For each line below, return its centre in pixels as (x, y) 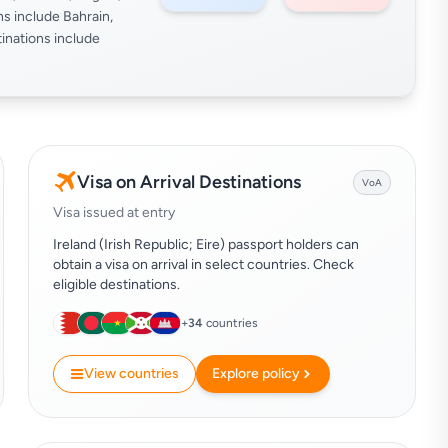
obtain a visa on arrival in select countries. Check (203, 264)
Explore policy (256, 373)
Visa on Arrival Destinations (189, 182)
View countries (131, 373)
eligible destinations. (116, 284)
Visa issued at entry (114, 212)
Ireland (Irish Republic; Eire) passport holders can (206, 244)
